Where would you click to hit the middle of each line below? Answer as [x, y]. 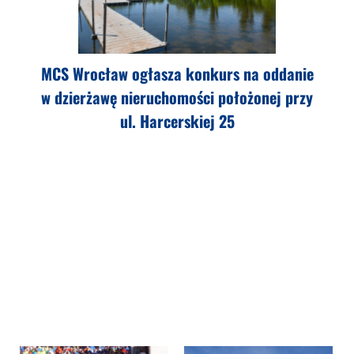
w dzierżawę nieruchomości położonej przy [177, 97]
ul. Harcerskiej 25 [177, 121]
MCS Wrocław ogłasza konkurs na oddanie [177, 73]
